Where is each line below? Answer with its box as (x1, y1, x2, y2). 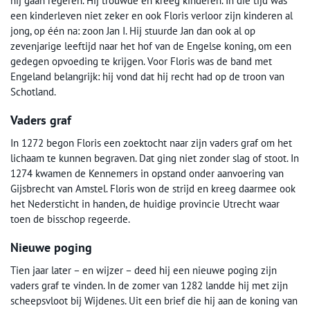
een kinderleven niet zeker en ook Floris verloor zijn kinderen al (10, 9, 293, 23)
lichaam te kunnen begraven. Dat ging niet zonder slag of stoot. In (10, 152, 299, 165)
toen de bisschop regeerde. (10, 212, 130, 226)
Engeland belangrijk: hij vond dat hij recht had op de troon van (10, 70, 284, 84)
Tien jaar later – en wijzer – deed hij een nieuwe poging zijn (10, 264, 277, 277)
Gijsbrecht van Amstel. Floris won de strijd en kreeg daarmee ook (10, 182, 295, 196)
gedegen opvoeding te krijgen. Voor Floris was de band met (10, 55, 272, 69)
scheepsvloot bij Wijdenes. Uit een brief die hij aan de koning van (10, 294, 298, 308)
